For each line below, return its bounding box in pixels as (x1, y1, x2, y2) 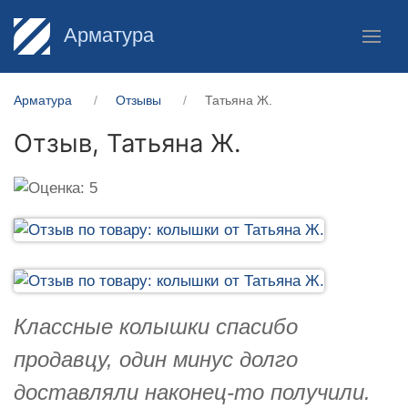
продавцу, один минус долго (14, 346, 298, 372)
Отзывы (116, 93, 161, 107)
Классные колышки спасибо (14, 313, 298, 339)
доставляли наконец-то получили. (14, 379, 371, 404)
